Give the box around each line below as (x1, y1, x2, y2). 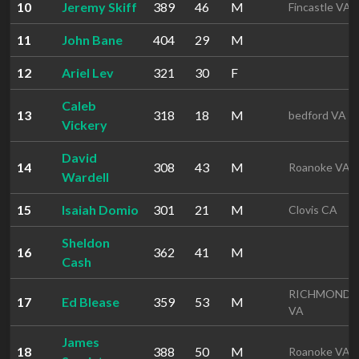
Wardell (62, 169, 109, 184)
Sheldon (62, 235, 110, 250)
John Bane (62, 32, 123, 47)
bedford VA (288, 108, 346, 122)
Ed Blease (62, 294, 119, 309)
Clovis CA (288, 203, 337, 216)
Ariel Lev (62, 65, 114, 80)
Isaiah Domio (62, 202, 139, 217)
